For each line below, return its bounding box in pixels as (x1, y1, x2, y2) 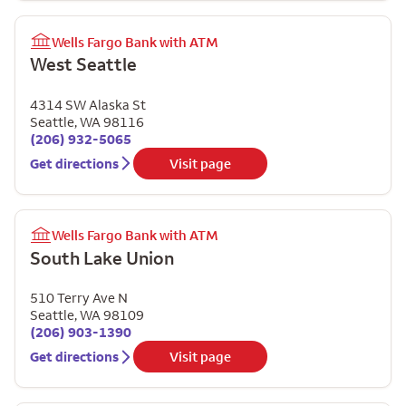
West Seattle (30, 53, 137, 75)
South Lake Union (30, 246, 174, 269)
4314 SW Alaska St (30, 95, 146, 113)
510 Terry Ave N (30, 289, 128, 306)
